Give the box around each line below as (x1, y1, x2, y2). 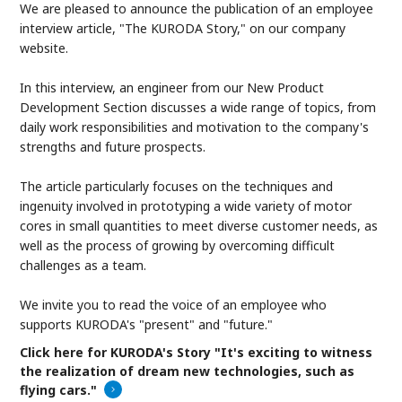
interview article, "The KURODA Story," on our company (20, 20, 346, 38)
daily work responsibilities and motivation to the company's (20, 118, 370, 136)
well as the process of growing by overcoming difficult (20, 237, 336, 255)
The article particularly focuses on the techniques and (20, 178, 334, 196)
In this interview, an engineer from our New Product (20, 79, 325, 97)
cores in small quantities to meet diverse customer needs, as (20, 217, 379, 235)
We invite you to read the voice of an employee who (20, 296, 328, 314)
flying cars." (20, 380, 98, 398)
